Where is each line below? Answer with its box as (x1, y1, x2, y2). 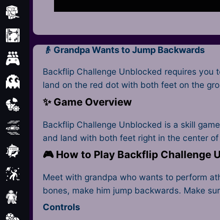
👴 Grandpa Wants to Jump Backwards (43, 45, 205, 55)
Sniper (29, 192, 55, 202)
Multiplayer (29, 53, 73, 64)
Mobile (29, 30, 56, 41)
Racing (29, 122, 56, 133)
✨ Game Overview (43, 95, 133, 108)
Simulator (29, 168, 67, 179)
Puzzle (29, 99, 55, 110)
